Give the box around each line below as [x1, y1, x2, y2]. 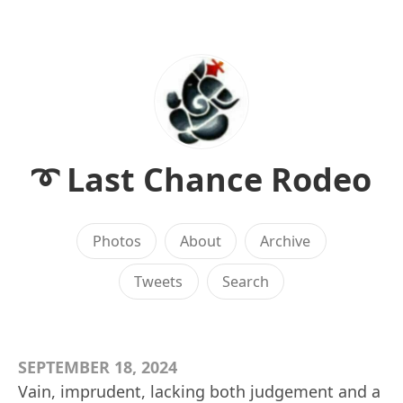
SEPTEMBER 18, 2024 [18, 356, 177, 378]
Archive [260, 231, 311, 251]
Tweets [134, 272, 184, 291]
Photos [92, 231, 141, 251]
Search [221, 272, 269, 291]
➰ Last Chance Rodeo [31, 157, 372, 201]
